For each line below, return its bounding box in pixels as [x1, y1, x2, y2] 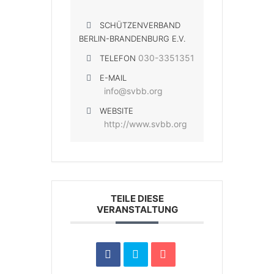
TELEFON [100, 53, 136, 63]
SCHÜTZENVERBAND [100, 20, 180, 30]
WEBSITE [100, 106, 133, 116]
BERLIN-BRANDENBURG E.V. [79, 34, 185, 43]
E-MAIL [100, 73, 127, 83]
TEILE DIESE [110, 193, 164, 204]
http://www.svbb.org [104, 119, 187, 129]
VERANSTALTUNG [96, 204, 178, 215]
